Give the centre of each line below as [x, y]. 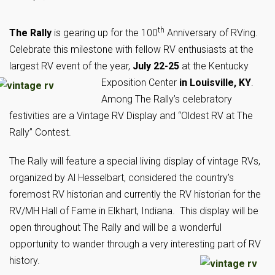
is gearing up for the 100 [105, 33]
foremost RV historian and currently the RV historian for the [135, 194]
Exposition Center [139, 83]
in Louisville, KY [214, 83]
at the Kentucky [215, 66]
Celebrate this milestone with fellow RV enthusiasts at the [131, 49]
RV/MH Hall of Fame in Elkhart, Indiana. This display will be [134, 211]
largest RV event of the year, [71, 66]
